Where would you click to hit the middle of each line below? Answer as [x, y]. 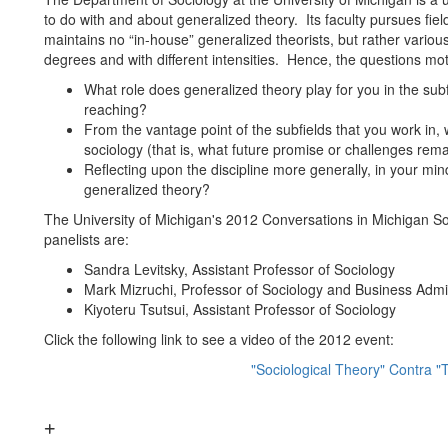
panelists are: [86, 239]
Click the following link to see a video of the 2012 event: [219, 339]
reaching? [115, 109]
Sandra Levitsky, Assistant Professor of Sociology [239, 269]
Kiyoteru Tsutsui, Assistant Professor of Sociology [240, 309]
